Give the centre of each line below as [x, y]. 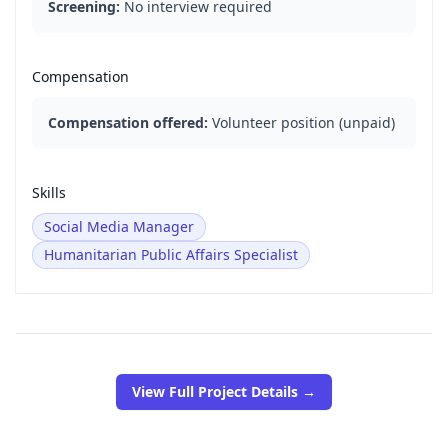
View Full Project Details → [224, 391]
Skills [49, 192]
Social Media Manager [119, 226]
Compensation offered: [128, 122]
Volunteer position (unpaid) [301, 122]
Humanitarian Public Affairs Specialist [171, 254]
